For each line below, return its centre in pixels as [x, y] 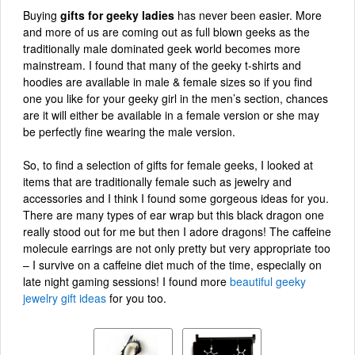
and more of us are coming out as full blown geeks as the [166, 32]
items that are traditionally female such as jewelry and [157, 182]
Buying [42, 15]
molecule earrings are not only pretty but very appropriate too [177, 248]
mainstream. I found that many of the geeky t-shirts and [162, 65]
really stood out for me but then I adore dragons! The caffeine [177, 232]
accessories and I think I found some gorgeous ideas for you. [176, 198]
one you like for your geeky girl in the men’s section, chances [176, 99]
